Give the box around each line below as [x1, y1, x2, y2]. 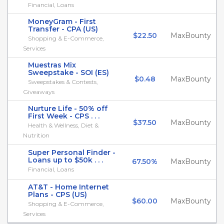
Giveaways [23, 88, 54, 95]
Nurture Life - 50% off [28, 104, 107, 113]
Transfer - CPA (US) [28, 24, 98, 33]
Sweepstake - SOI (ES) [28, 68, 109, 77]
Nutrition [23, 131, 49, 139]
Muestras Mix [28, 60, 76, 69]
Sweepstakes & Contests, [28, 78, 98, 85]
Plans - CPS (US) [28, 190, 87, 199]
